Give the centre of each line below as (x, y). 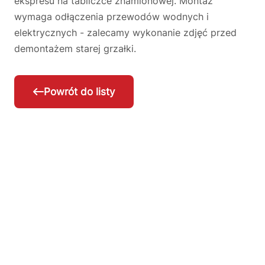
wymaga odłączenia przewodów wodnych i (112, 17)
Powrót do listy (79, 92)
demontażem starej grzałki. (75, 49)
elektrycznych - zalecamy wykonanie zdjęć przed (125, 33)
